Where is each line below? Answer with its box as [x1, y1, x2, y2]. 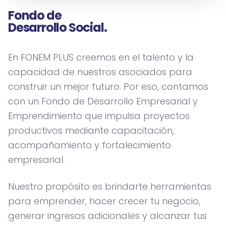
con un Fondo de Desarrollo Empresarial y [8, 95, 198, 107]
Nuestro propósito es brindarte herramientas [8, 180, 211, 193]
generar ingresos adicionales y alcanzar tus [8, 209, 207, 222]
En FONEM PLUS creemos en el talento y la [8, 51, 194, 64]
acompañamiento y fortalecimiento [8, 139, 171, 151]
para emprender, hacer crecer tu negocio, [8, 195, 200, 207]
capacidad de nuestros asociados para [8, 66, 192, 78]
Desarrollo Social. [8, 19, 107, 36]
